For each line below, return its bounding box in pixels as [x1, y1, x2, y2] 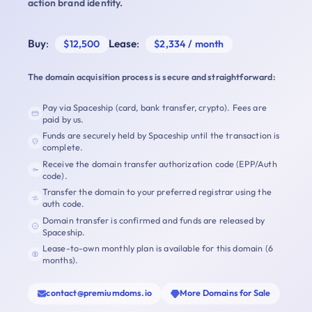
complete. [42, 142, 84, 153]
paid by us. [42, 114, 84, 125]
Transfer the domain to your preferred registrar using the [42, 187, 272, 198]
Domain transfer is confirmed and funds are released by [42, 214, 265, 226]
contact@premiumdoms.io [46, 288, 152, 299]
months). [42, 254, 79, 265]
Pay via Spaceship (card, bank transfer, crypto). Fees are [42, 102, 267, 113]
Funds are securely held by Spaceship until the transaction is [42, 130, 280, 141]
